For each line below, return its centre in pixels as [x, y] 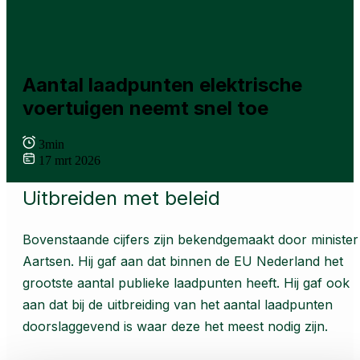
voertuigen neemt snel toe [145, 108]
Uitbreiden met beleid [121, 198]
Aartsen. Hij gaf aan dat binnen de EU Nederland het [183, 261]
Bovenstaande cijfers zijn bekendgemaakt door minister [190, 239]
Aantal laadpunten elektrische [162, 84]
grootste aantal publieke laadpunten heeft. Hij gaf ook [186, 282]
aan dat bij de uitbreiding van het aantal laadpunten [178, 304]
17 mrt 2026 [70, 160]
